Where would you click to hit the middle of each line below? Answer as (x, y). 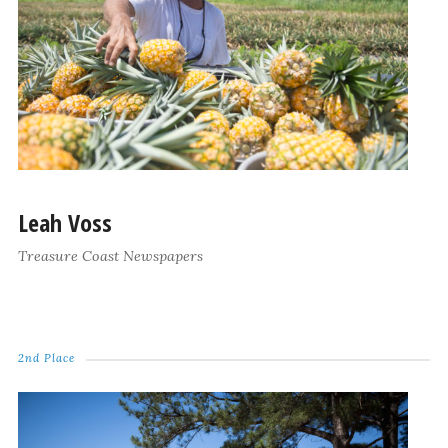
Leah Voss (64, 223)
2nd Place (46, 358)
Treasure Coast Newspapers (110, 256)
